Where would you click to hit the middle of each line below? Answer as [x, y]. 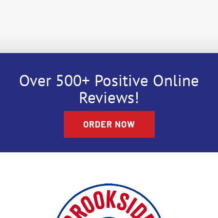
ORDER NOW [109, 124]
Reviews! [109, 97]
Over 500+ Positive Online [109, 80]
